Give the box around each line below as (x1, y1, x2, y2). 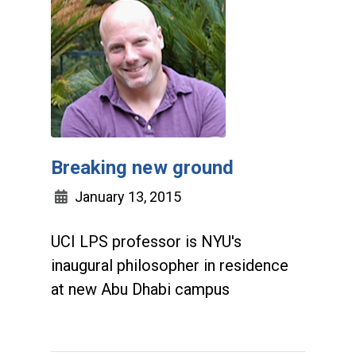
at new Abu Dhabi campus (51, 280, 230, 299)
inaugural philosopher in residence (51, 256, 288, 275)
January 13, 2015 (72, 188, 181, 205)
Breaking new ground (51, 157, 234, 179)
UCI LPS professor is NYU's (51, 232, 242, 251)
